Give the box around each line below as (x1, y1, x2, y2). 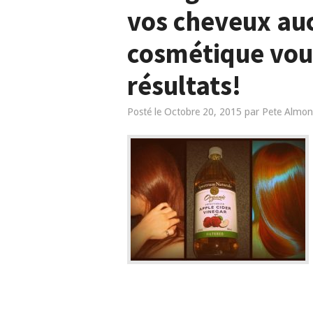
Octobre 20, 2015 (164, 106, 242, 117)
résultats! (127, 68, 241, 102)
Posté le (127, 106, 164, 117)
